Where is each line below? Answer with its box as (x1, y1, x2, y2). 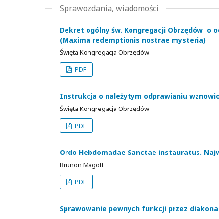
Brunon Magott (60, 160, 104, 169)
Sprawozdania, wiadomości (60, 2, 159, 14)
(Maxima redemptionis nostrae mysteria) (60, 35, 206, 44)
